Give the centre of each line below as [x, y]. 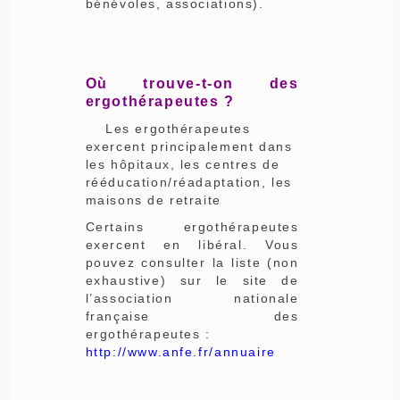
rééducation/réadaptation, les [188, 182]
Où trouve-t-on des [192, 83]
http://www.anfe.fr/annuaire [180, 351]
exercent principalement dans [189, 146]
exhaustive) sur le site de [192, 280]
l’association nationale [192, 298]
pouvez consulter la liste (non [192, 262]
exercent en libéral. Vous [192, 244]
